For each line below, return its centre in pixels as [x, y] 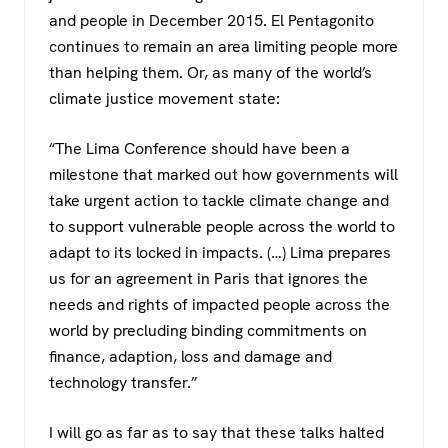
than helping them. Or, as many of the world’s [210, 73]
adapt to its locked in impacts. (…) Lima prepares [220, 253]
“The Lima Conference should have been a [199, 149]
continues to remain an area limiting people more [223, 47]
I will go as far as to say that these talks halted [216, 433]
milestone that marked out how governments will [223, 175]
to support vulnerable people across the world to [222, 227]
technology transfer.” [123, 383]
